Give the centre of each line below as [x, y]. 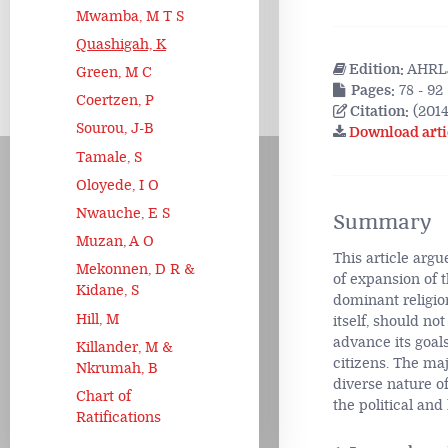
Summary [381, 222]
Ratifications [118, 417]
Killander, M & [124, 347]
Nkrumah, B [117, 368]
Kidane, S [107, 291]
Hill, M [97, 319]
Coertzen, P [115, 101]
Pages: [369, 90]
